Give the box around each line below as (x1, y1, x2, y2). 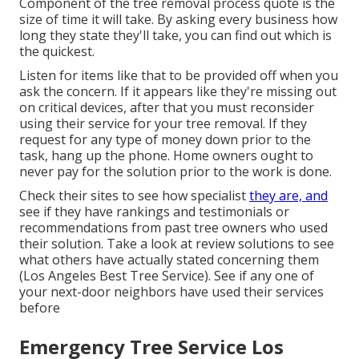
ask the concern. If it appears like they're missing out (19, 83, 337, 101)
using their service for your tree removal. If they (19, 115, 307, 133)
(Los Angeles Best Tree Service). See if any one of (19, 267, 314, 285)
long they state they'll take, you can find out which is (19, 26, 332, 45)
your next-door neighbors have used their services (19, 283, 324, 301)
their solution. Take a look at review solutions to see (19, 235, 334, 253)
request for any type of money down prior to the (19, 131, 311, 149)
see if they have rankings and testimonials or (19, 203, 289, 221)
